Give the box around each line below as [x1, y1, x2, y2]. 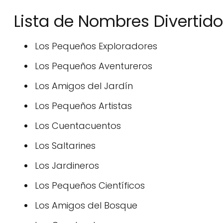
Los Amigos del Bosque [35, 199, 137, 212]
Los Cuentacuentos [35, 119, 121, 132]
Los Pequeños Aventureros [35, 60, 152, 72]
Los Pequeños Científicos [35, 179, 145, 192]
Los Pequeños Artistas [35, 100, 132, 112]
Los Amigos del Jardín [35, 80, 133, 92]
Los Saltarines [35, 139, 96, 152]
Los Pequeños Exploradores [35, 40, 157, 52]
